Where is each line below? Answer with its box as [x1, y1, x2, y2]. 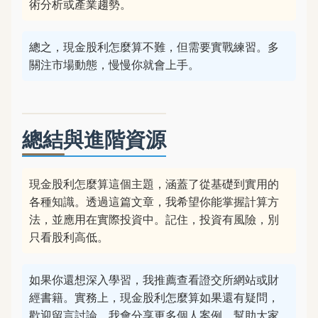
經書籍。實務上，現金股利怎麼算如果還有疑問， [29, 290, 279, 305]
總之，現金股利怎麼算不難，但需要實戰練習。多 [29, 39, 279, 55]
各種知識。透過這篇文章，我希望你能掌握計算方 [29, 194, 279, 209]
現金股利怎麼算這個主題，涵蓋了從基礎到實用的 [29, 176, 279, 192]
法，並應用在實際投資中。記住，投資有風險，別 [29, 212, 279, 227]
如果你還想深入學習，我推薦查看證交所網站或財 [29, 272, 279, 287]
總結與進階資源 [22, 125, 166, 153]
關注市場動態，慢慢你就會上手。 [29, 57, 199, 72]
